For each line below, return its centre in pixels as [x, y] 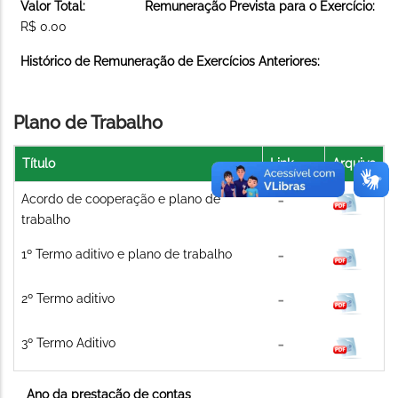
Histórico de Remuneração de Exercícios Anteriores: [170, 61]
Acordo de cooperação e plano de [121, 199]
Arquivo [354, 163]
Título [39, 163]
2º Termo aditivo [68, 298]
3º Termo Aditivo [68, 342]
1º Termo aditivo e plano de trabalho [127, 254]
